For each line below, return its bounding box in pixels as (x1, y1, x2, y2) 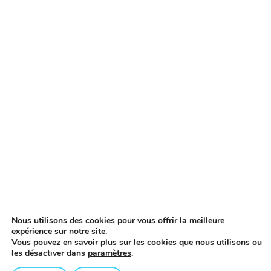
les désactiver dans (11, 247, 88, 259)
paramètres (88, 247, 131, 259)
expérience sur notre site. (11, 226, 107, 237)
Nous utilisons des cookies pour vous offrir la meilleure (11, 215, 224, 226)
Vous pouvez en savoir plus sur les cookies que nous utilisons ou (11, 237, 262, 248)
